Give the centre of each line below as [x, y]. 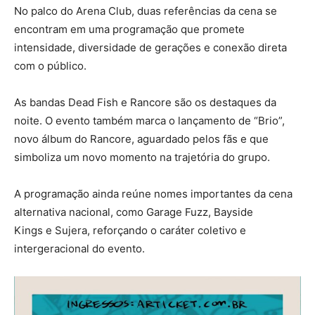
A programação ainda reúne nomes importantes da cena [153, 193]
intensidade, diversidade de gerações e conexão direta [150, 47]
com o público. [50, 65]
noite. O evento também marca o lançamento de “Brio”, [149, 120]
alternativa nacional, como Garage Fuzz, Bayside [134, 212]
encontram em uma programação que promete [129, 29]
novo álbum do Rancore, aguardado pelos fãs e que [141, 139]
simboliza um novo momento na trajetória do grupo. [142, 157]
